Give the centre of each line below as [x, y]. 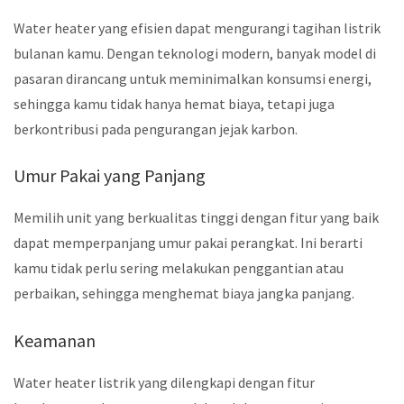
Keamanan [55, 340]
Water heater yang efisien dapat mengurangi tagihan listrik [197, 28]
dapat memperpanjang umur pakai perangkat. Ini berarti [188, 243]
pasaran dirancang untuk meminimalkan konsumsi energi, [193, 78]
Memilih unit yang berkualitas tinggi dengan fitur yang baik [196, 218]
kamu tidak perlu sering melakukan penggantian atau [179, 268]
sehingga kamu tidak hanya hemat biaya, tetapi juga [174, 103]
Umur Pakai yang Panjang [110, 176]
